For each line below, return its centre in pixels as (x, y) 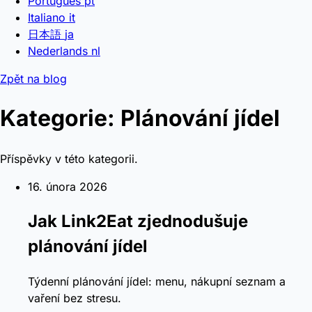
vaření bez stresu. (75, 298)
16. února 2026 (68, 186)
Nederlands (58, 51)
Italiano (47, 17)
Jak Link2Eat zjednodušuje (138, 221)
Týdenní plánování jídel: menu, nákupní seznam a (157, 281)
